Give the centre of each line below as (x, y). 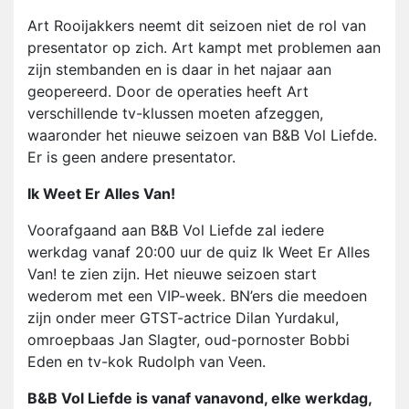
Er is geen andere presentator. (131, 157)
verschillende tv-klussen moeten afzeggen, (175, 114)
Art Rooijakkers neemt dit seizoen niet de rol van (197, 26)
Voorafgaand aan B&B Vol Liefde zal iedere (176, 231)
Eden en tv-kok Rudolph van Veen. (147, 362)
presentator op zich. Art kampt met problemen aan (204, 48)
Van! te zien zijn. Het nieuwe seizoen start (172, 274)
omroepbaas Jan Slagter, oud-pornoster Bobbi (189, 340)
